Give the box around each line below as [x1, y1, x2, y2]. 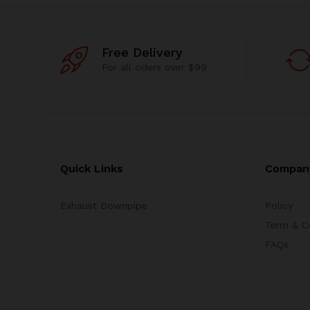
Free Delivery [102, 45, 183, 60]
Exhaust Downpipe [60, 200, 147, 211]
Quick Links [60, 162, 123, 175]
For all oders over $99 [102, 62, 207, 73]
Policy [264, 200, 293, 211]
